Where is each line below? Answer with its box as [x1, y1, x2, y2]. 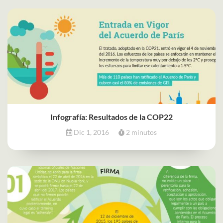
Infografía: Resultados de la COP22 [50, 111, 173, 121]
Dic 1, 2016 [72, 127, 111, 136]
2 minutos [124, 127, 157, 136]
